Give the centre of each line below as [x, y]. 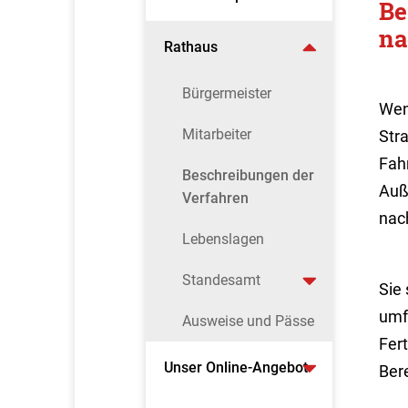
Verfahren [215, 198]
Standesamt [221, 280]
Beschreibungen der [248, 175]
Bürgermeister [226, 93]
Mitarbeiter [216, 134]
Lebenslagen [223, 239]
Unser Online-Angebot [236, 367]
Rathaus [191, 47]
